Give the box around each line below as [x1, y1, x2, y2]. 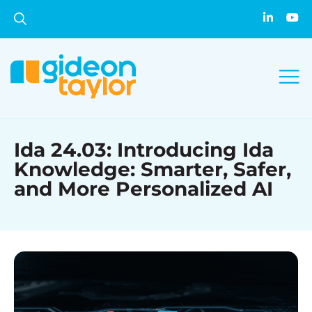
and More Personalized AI [14, 177, 273, 201]
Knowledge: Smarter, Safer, [14, 157, 291, 181]
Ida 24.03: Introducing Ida [14, 138, 274, 162]
